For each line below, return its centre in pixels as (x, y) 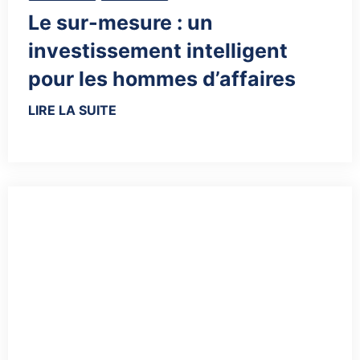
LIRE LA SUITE (72, 110)
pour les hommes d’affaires (162, 79)
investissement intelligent (158, 51)
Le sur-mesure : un (121, 23)
